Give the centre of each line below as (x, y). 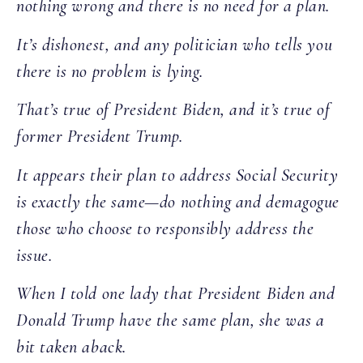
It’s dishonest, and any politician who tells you (175, 44)
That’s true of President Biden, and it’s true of (173, 110)
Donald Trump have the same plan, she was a (171, 320)
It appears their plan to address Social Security (177, 175)
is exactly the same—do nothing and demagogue (178, 201)
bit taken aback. (74, 346)
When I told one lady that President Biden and (176, 293)
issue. (36, 255)
